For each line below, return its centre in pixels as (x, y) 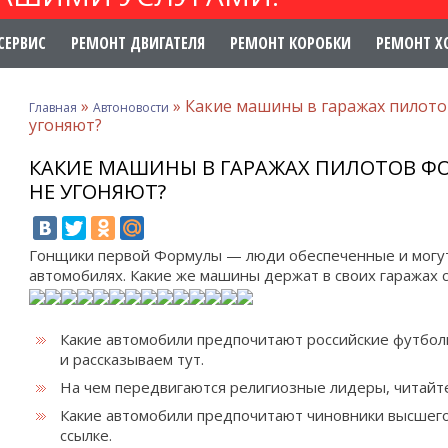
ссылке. (86, 435)
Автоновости (131, 107)
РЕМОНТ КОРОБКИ (290, 43)
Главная (53, 107)
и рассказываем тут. (132, 359)
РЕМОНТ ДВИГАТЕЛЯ (138, 43)
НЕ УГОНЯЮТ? (97, 191)
